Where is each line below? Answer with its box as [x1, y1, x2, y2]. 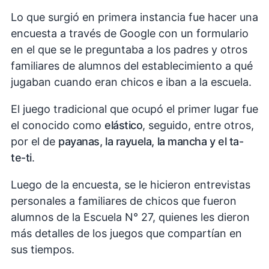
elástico [104, 119, 143, 132]
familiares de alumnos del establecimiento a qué [11, 59, 253, 73]
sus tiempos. [11, 243, 74, 256]
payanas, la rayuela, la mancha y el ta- [58, 135, 244, 148]
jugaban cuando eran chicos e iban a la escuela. [11, 76, 252, 89]
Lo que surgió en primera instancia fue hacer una [11, 11, 258, 24]
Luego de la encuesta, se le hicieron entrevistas [11, 178, 250, 192]
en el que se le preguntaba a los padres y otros [11, 43, 247, 56]
